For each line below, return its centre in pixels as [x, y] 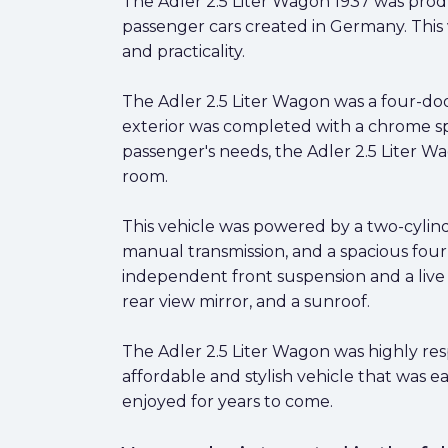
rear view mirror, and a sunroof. [246, 301]
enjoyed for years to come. [227, 401]
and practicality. [183, 51]
